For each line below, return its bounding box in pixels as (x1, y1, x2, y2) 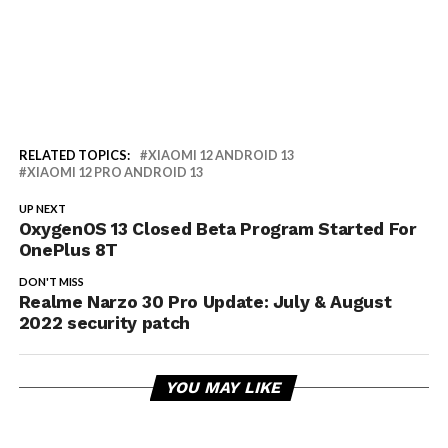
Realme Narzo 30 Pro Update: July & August (18, 292, 392, 313)
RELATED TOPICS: (18, 147, 130, 164)
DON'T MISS (18, 275, 84, 289)
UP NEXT (18, 202, 66, 216)
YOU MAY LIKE (164, 378, 285, 398)
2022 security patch (18, 313, 190, 334)
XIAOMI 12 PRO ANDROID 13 (26, 164, 203, 181)
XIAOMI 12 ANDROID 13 (147, 147, 294, 164)
